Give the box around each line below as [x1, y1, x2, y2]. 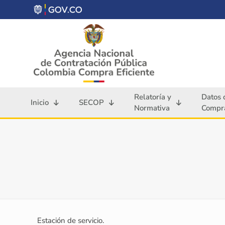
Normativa [134, 103, 170, 114]
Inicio [31, 97, 49, 108]
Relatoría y [134, 92, 171, 102]
